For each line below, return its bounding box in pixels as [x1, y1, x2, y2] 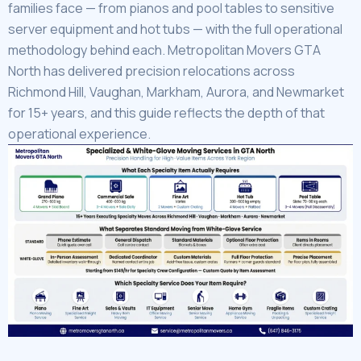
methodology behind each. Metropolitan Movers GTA [8, 41, 321, 60]
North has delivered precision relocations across [8, 62, 295, 81]
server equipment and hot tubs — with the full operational [8, 20, 342, 39]
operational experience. [8, 125, 151, 143]
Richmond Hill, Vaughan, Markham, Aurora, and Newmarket [8, 83, 344, 102]
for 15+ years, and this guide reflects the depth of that [8, 104, 325, 122]
